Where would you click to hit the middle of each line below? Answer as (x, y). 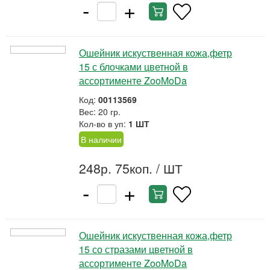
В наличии (101, 139)
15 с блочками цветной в (133, 67)
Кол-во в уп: (104, 124)
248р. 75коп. (116, 168)
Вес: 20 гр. (100, 111)
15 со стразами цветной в (136, 249)
